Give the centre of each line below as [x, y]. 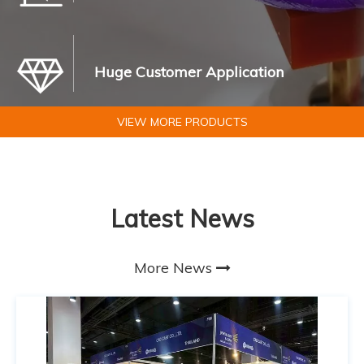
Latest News [182, 219]
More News [175, 268]
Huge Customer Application [189, 71]
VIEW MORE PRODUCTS [182, 122]
